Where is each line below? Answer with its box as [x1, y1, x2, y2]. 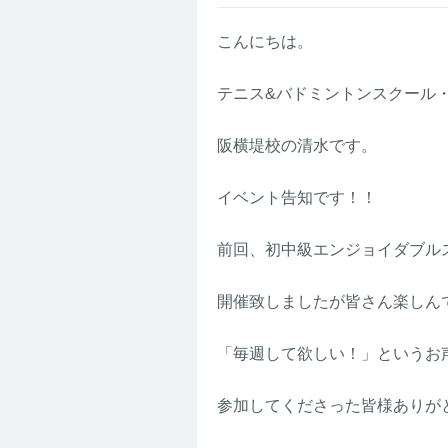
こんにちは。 [217, 33, 313, 50]
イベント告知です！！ [217, 189, 377, 206]
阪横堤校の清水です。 [217, 137, 377, 154]
